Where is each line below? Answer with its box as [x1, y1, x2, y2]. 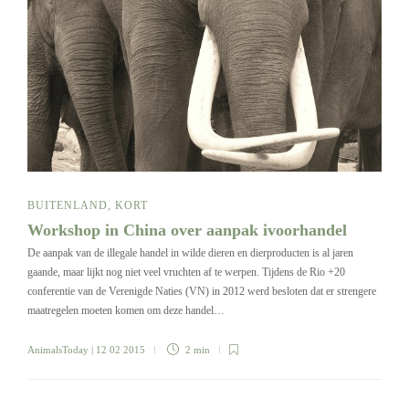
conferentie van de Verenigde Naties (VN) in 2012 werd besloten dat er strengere [27, 285, 376, 299]
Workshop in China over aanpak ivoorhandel [27, 221, 351, 240]
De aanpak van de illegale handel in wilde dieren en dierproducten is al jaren [27, 246, 353, 260]
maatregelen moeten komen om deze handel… [27, 304, 225, 318]
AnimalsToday [27, 344, 89, 356]
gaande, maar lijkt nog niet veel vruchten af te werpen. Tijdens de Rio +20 [27, 266, 345, 279]
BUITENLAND [27, 199, 108, 213]
